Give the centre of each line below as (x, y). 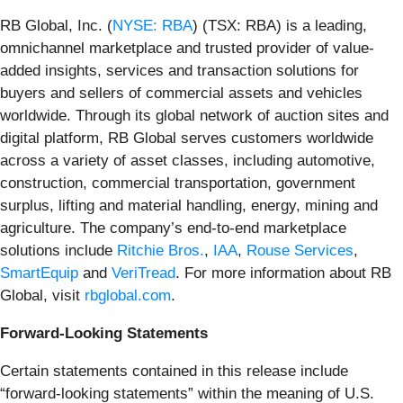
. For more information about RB (283, 273)
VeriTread (143, 273)
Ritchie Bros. (161, 250)
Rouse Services (300, 250)
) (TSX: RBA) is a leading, (280, 25)
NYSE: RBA (152, 25)
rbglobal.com (128, 295)
